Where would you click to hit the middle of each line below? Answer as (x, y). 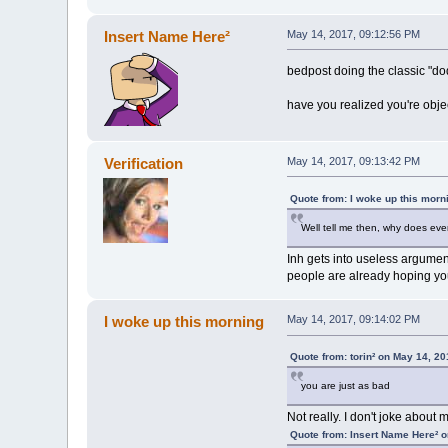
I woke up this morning (183, 322)
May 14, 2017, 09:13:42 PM (353, 160)
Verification (143, 163)
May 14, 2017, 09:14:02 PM (353, 319)
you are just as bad (345, 386)
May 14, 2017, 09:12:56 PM (353, 33)
